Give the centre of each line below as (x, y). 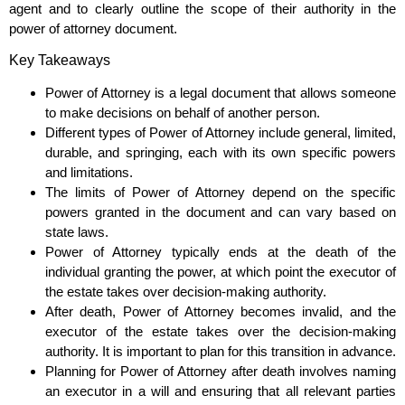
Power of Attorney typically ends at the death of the (221, 252)
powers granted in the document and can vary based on (221, 212)
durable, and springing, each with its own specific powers (221, 153)
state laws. (77, 232)
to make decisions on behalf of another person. (183, 113)
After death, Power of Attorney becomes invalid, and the (221, 312)
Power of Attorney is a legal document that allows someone (221, 93)
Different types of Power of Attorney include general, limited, (221, 133)
